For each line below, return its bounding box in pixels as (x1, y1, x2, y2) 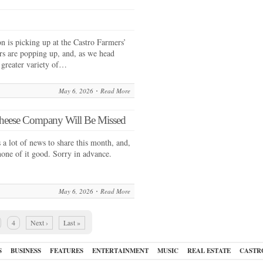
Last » (63, 218, 80, 227)
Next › (31, 218, 48, 227)
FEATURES (49, 246, 83, 255)
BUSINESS (10, 246, 41, 255)
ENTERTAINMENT (92, 246, 149, 255)
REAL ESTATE (187, 246, 231, 255)
